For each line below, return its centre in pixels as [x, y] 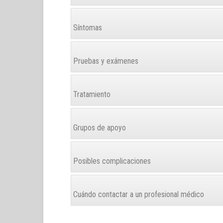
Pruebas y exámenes [105, 61]
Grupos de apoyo [99, 128]
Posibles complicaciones [111, 161]
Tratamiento [91, 94]
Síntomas [87, 28]
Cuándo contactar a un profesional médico [138, 194]
